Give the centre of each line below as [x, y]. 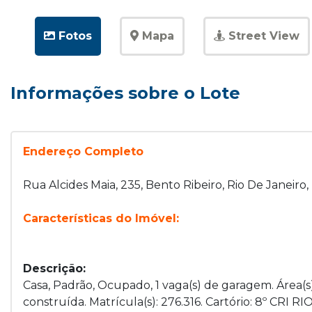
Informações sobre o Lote [125, 93]
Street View [262, 36]
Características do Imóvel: [101, 218]
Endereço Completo [83, 151]
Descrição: [54, 268]
